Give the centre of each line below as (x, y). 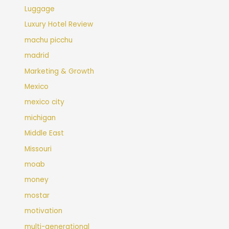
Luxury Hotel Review (59, 25)
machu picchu (49, 40)
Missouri (38, 149)
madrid (37, 56)
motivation (44, 211)
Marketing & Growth (60, 71)
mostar (37, 195)
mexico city (45, 102)
